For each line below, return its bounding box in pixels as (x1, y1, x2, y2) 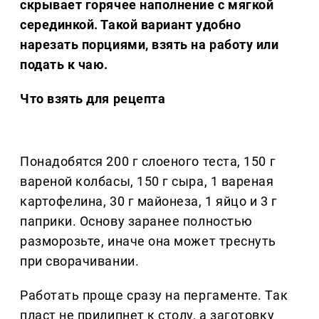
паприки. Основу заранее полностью (20, 214, 253, 229)
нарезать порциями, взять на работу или (20, 37, 279, 53)
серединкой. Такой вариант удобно (20, 17, 241, 33)
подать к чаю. (20, 57, 109, 73)
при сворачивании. (20, 253, 140, 269)
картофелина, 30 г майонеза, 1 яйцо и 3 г (20, 194, 278, 209)
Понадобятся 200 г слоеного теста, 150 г (20, 154, 276, 169)
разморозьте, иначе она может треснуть (20, 234, 276, 249)
